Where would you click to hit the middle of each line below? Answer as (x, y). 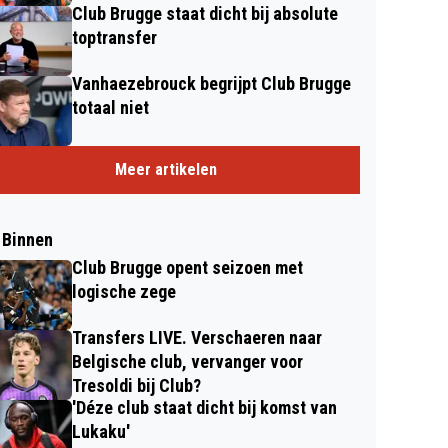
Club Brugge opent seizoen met (187, 267)
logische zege (124, 291)
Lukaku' (101, 431)
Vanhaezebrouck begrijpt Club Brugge (211, 83)
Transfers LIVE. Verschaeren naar (197, 337)
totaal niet (110, 107)
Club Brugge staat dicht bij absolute (205, 13)
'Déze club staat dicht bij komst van (204, 407)
